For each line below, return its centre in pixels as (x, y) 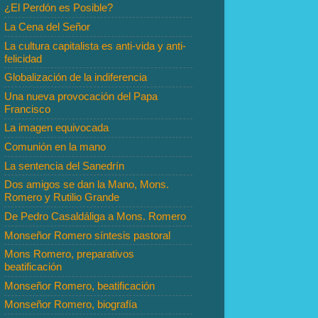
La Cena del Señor (47, 26)
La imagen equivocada (56, 128)
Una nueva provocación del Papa (81, 96)
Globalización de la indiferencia (76, 77)
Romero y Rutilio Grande (62, 197)
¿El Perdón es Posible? (59, 8)
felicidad (23, 58)
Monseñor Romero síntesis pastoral (87, 235)
